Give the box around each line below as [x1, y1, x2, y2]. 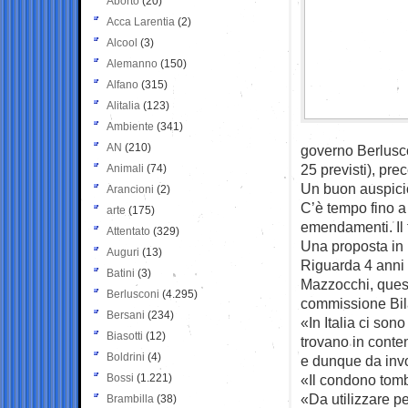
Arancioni [107, 182, 154, 196]
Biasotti [107, 329, 143, 342]
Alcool [107, 36, 138, 49]
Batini [107, 266, 135, 280]
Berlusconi [107, 287, 159, 301]
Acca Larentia [107, 15, 175, 28]
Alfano [107, 77, 138, 91]
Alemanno [107, 56, 158, 70]
